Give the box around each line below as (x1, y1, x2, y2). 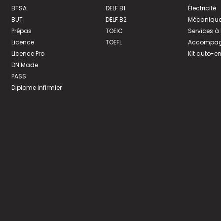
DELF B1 (105, 4, 125, 13)
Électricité (187, 4, 216, 13)
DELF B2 (105, 15, 127, 24)
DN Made (11, 61, 38, 70)
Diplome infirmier (11, 83, 62, 92)
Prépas (11, 27, 32, 36)
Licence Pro (11, 49, 44, 58)
